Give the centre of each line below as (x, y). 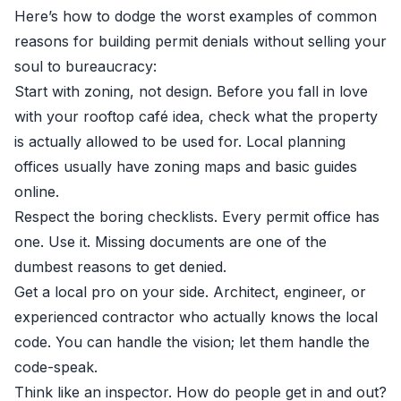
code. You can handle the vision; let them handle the (192, 342)
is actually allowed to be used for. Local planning (180, 141)
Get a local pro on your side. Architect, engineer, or (190, 292)
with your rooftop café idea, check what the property (196, 116)
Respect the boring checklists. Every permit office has (197, 217)
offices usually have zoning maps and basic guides (186, 166)
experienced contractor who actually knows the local (196, 317)
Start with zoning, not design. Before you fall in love (191, 91)
